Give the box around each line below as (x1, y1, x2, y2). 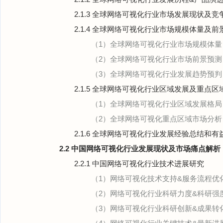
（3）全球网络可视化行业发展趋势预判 (91, 70, 222, 78)
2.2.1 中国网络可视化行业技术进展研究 (74, 159, 204, 168)
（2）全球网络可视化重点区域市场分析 (91, 114, 222, 123)
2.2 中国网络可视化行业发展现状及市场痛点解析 (59, 144, 221, 153)
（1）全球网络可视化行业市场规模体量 (91, 40, 222, 48)
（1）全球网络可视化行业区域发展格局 (91, 100, 222, 108)
